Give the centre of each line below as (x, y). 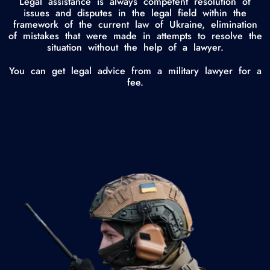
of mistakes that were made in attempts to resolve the (135, 36)
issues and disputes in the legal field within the (135, 13)
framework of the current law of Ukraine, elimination (135, 25)
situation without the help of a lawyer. (135, 48)
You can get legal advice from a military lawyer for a (135, 71)
